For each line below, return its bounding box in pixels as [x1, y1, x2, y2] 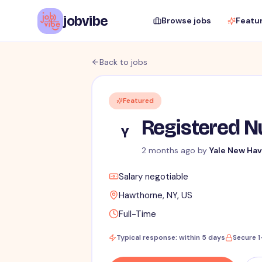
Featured [122, 96, 154, 106]
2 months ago [141, 145, 195, 156]
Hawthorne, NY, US [118, 189, 192, 202]
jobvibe [63, 12, 108, 29]
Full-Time [118, 208, 156, 220]
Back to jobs [99, 57, 147, 67]
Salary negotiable [118, 171, 188, 183]
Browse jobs [161, 15, 211, 26]
